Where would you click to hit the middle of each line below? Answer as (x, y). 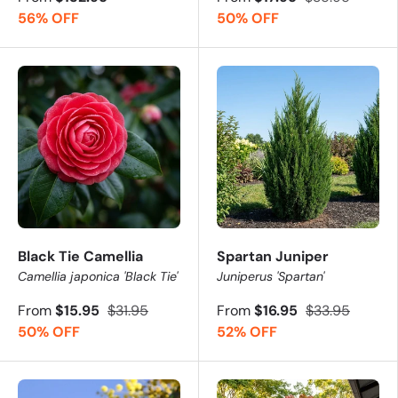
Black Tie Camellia (80, 256)
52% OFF (247, 331)
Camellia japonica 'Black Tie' (98, 276)
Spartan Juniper (273, 256)
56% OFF (48, 18)
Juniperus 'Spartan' (271, 276)
